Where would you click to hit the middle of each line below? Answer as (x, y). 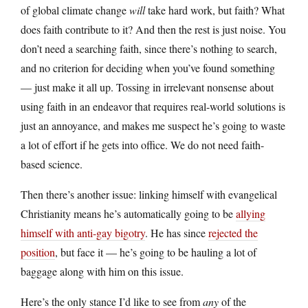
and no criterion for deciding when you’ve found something (148, 67)
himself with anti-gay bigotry (83, 232)
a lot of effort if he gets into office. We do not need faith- (142, 144)
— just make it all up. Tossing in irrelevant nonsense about (147, 87)
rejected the (233, 232)
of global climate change (75, 10)
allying (251, 213)
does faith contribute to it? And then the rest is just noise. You (153, 29)
